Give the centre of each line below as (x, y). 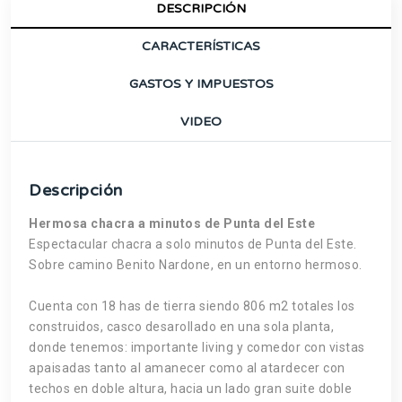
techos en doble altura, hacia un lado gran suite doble (190, 388)
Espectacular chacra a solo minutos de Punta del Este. (193, 244)
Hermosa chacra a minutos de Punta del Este (172, 223)
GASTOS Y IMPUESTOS (201, 83)
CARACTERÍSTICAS (201, 46)
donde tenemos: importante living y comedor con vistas (197, 347)
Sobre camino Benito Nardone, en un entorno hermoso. (196, 264)
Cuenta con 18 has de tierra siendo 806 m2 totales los (192, 306)
